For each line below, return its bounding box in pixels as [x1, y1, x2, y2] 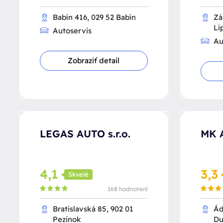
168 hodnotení [107, 185, 148, 193]
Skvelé [68, 170, 89, 179]
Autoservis [53, 26, 92, 35]
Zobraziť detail [68, 56, 120, 65]
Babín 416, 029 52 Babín [53, 12, 136, 22]
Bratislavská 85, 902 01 [53, 204, 133, 214]
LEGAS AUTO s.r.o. [40, 127, 130, 140]
